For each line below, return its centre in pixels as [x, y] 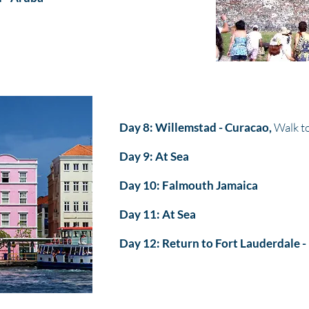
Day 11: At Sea [158, 214]
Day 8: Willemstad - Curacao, [196, 127]
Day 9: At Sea [154, 156]
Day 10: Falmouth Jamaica [189, 185]
